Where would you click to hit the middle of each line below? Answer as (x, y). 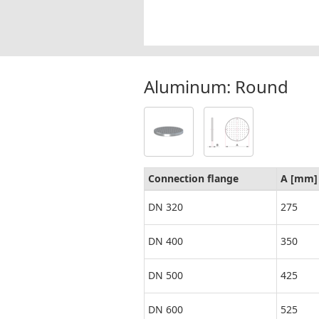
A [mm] (299, 179)
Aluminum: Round (216, 87)
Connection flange (195, 179)
